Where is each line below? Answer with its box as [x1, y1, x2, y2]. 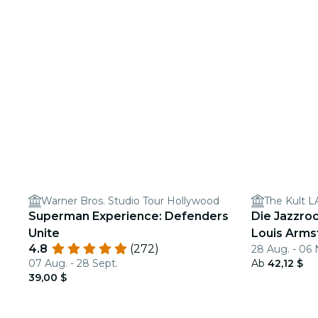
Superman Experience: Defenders [28, 209, 229, 223]
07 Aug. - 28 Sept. [28, 257, 118, 270]
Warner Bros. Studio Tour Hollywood [41, 194, 219, 207]
